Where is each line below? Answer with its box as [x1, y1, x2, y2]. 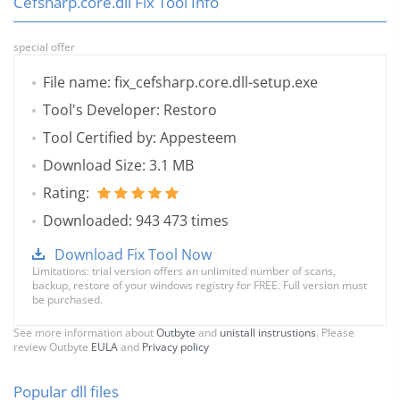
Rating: [43, 183, 93, 204]
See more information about [13, 325, 156, 341]
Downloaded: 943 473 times [43, 211, 229, 231]
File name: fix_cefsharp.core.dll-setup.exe [43, 72, 318, 93]
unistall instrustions [220, 325, 316, 341]
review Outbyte [13, 339, 91, 355]
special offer [13, 39, 75, 55]
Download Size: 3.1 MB [43, 155, 194, 176]
